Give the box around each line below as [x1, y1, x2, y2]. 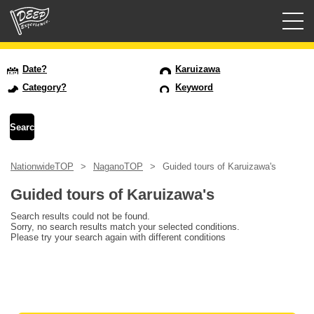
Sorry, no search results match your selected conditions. [11, 221, 240, 233]
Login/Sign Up [16, 92, 73, 102]
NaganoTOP [93, 161, 143, 172]
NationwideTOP [11, 161, 74, 172]
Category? [22, 82, 67, 93]
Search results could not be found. [11, 211, 150, 222]
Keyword [175, 82, 214, 93]
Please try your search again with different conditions [11, 232, 226, 243]
